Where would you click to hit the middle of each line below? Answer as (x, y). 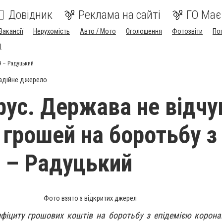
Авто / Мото (98, 31)
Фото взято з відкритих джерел (90, 198)
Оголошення (144, 31)
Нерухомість (52, 31)
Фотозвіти (187, 31)
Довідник (30, 15)
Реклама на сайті (119, 15)
